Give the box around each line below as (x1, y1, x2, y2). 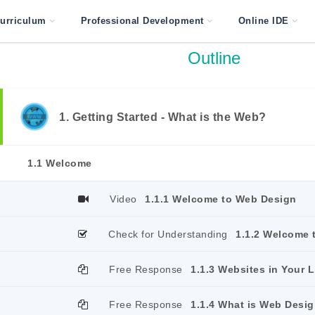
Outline (187, 49, 240, 67)
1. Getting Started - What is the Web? (59, 111, 266, 123)
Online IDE (238, 15, 289, 26)
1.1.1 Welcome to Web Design (145, 193, 297, 205)
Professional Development (80, 15, 204, 26)
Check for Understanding (108, 229, 228, 240)
